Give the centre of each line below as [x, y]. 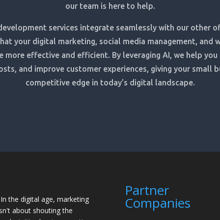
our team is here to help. [110, 6]
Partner [147, 190]
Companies [157, 203]
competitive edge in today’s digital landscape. [110, 83]
